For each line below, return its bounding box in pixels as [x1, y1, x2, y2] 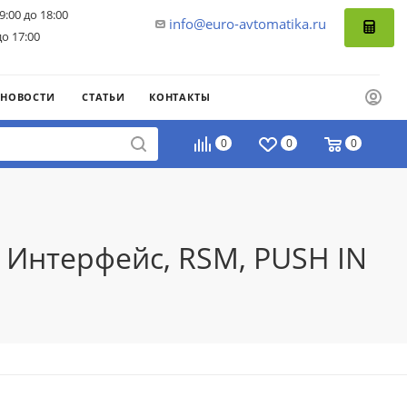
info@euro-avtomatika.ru [169, 15, 326, 33]
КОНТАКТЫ [149, 89, 211, 104]
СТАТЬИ [82, 89, 125, 104]
